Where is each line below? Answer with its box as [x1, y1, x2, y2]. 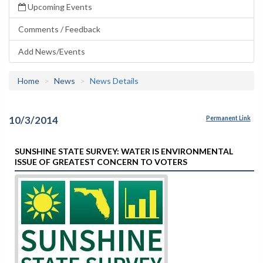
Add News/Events [18, 46, 85, 56]
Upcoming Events [26, 2, 92, 12]
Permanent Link [205, 114, 251, 122]
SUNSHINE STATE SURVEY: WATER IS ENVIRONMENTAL [15, 146, 233, 156]
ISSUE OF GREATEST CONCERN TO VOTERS [15, 156, 187, 167]
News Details [90, 76, 139, 86]
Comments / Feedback [18, 24, 100, 34]
